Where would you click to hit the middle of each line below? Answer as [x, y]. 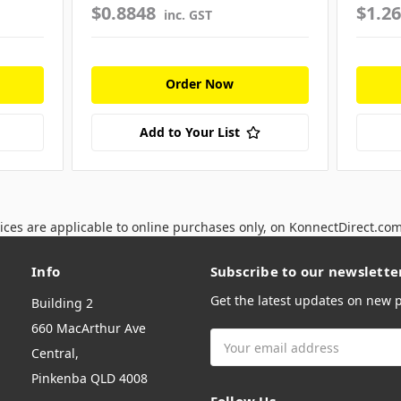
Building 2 [62, 303]
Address [235, 357]
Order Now [200, 84]
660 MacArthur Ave [89, 328]
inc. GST [188, 15]
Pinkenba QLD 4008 [90, 379]
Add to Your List [189, 132]
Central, [55, 354]
